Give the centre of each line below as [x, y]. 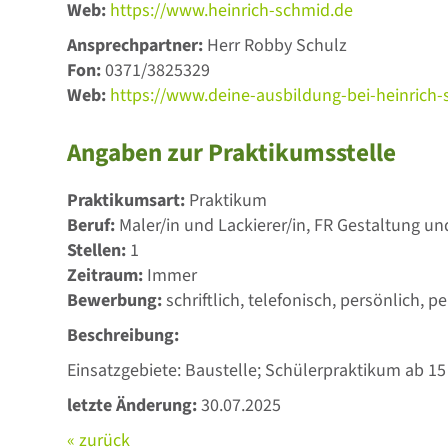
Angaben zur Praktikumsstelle [232, 153]
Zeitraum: [107, 275]
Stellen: [99, 250]
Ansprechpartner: [137, 45]
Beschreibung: [123, 335]
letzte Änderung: [134, 405]
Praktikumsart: [128, 200]
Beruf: [93, 225]
